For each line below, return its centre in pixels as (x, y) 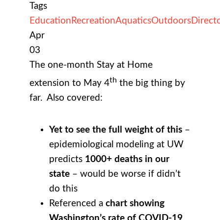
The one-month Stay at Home (91, 65)
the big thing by (151, 83)
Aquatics (133, 21)
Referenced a (77, 203)
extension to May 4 (69, 83)
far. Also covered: (66, 98)
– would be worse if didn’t (125, 174)
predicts (67, 159)
